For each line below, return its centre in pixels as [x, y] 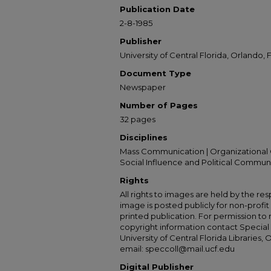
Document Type [155, 73]
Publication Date [157, 9]
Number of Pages [159, 105]
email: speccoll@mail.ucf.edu [177, 249]
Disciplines [144, 137]
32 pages [138, 119]
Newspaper [143, 87]
